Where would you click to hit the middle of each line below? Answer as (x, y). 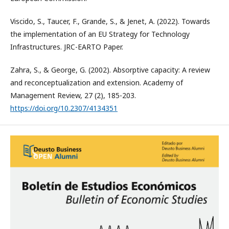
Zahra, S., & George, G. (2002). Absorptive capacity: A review (110, 70)
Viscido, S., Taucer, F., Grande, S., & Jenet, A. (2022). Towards (110, 21)
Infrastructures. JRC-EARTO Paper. (67, 47)
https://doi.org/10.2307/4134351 (64, 108)
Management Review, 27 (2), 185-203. (73, 96)
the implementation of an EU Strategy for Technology (100, 34)
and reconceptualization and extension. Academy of (97, 83)
